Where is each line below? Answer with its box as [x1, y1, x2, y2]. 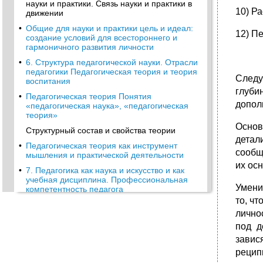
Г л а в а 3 [26, 230, 65, 240]
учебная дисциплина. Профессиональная [26, 175, 188, 184]
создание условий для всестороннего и [26, 33, 177, 42]
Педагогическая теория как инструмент [26, 141, 177, 150]
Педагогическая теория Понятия [26, 92, 151, 101]
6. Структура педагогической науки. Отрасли [26, 58, 198, 67]
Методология [26, 245, 77, 255]
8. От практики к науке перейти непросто [26, 200, 184, 209]
